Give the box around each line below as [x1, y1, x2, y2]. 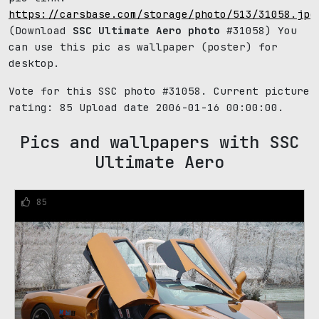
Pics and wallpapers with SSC [20, 131, 299, 153]
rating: [9, 100, 60, 114]
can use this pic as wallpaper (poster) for [9, 40, 278, 53]
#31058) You [220, 23, 297, 37]
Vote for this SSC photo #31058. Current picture [9, 84, 310, 98]
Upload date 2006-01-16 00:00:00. [73, 100, 284, 114]
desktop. [9, 56, 60, 70]
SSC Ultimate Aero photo [73, 23, 220, 37]
